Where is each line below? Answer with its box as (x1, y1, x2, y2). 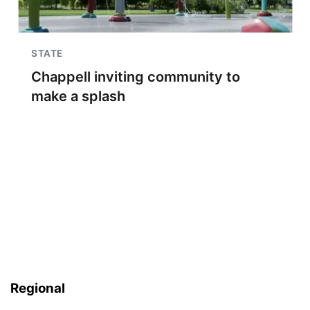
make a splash (31, 88, 129, 104)
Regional (10, 280, 65, 296)
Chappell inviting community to (31, 69, 240, 85)
